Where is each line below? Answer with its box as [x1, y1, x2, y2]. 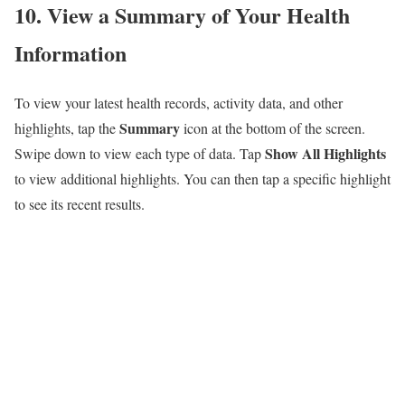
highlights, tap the [14, 118, 119, 137]
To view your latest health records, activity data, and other [14, 92, 343, 112]
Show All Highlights [265, 142, 386, 164]
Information [14, 36, 127, 69]
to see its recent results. [14, 193, 145, 213]
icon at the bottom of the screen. [184, 118, 365, 137]
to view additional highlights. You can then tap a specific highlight [14, 168, 391, 188]
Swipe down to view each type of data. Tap [14, 143, 265, 163]
